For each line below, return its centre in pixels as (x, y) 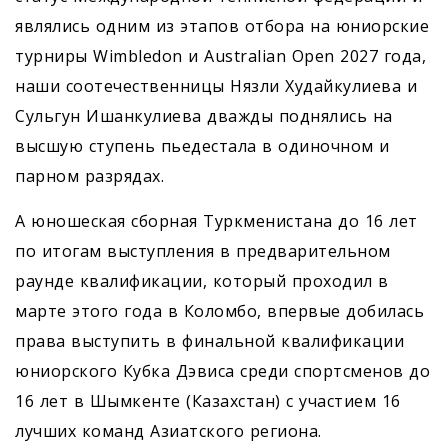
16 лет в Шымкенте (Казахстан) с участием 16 (208, 400)
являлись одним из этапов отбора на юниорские (222, 25)
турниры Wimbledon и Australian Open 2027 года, (220, 55)
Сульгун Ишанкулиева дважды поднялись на (204, 115)
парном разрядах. (89, 175)
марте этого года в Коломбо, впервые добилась (219, 310)
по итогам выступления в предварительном (203, 250)
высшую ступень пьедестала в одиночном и (202, 145)
